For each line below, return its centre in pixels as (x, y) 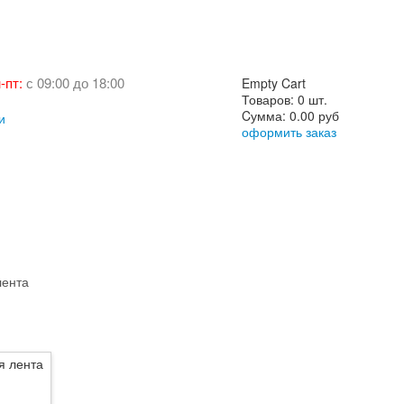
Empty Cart (274, 83)
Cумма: (266, 115)
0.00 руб (314, 115)
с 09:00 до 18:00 (75, 83)
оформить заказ (289, 132)
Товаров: (270, 99)
